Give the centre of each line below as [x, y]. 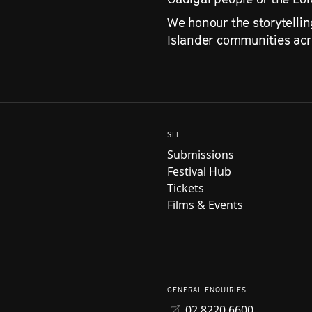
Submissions [201, 155]
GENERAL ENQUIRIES [207, 290]
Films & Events [205, 205]
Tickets [186, 188]
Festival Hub [199, 171]
